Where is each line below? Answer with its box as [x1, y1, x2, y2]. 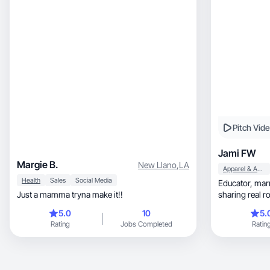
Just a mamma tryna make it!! [17, 189, 123, 199]
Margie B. [17, 159, 58, 171]
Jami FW [218, 147, 256, 159]
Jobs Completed [120, 219, 172, 228]
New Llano [138, 159, 177, 170]
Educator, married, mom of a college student [218, 178, 254, 188]
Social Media [75, 176, 112, 184]
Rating [50, 219, 70, 228]
